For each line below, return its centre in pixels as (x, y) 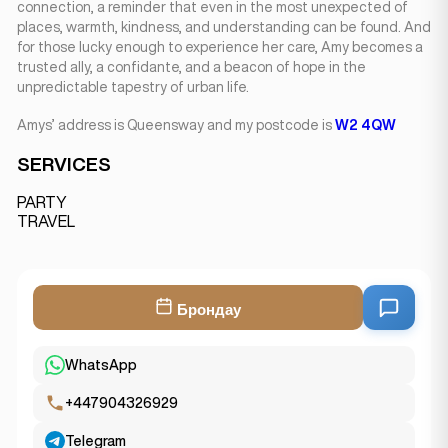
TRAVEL (46, 221)
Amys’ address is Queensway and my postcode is (176, 125)
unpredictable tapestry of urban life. (133, 87)
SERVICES (64, 164)
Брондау (207, 309)
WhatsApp (101, 364)
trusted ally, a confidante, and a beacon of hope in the (191, 67)
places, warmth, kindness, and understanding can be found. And (224, 27)
